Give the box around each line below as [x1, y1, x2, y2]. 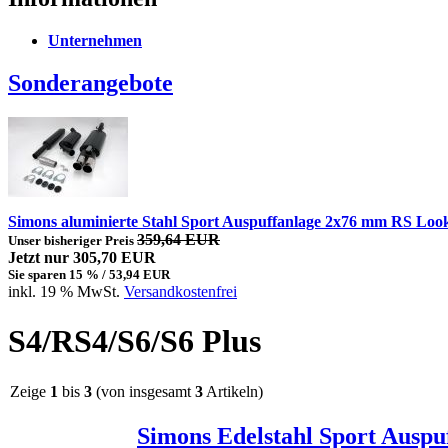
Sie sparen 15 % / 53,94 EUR [8, 267, 170, 283]
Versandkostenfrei [124, 283, 237, 301]
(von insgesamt [92, 382, 195, 400]
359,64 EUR [137, 231, 220, 249]
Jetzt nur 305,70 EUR [8, 249, 156, 267]
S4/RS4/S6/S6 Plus [8, 322, 261, 359]
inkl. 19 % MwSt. [8, 283, 124, 301]
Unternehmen [48, 32, 142, 50]
